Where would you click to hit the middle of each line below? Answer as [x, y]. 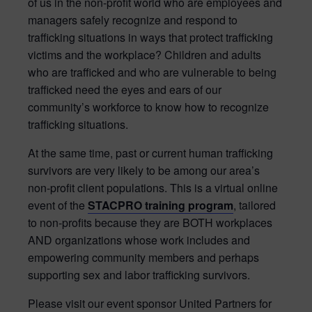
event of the [56, 205]
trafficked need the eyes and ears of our [125, 89]
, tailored [255, 205]
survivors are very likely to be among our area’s [144, 170]
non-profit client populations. [97, 187]
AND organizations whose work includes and [139, 240]
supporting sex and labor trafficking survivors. [139, 274]
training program [189, 205]
